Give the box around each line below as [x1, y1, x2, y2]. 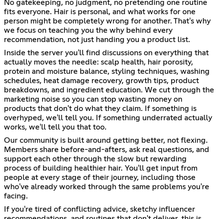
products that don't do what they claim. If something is [4, 105, 197, 113]
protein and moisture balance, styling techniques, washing [4, 67, 210, 76]
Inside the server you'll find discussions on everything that [4, 49, 209, 57]
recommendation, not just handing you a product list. [4, 36, 190, 44]
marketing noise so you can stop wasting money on [4, 95, 182, 104]
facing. [4, 192, 28, 200]
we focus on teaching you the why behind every [4, 26, 173, 35]
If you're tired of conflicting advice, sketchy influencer [4, 205, 195, 214]
